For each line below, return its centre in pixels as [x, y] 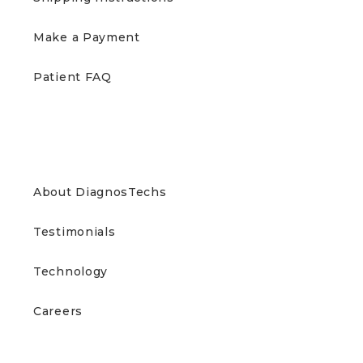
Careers [58, 312]
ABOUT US [74, 156]
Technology [70, 272]
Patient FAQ [73, 77]
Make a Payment [87, 38]
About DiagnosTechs [100, 192]
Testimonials [75, 232]
